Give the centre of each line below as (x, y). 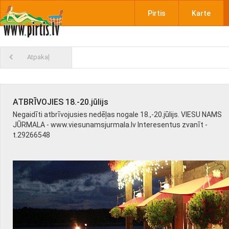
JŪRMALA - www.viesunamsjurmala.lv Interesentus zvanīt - (110, 125)
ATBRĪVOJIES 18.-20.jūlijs (61, 102)
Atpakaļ (38, 57)
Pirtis (156, 13)
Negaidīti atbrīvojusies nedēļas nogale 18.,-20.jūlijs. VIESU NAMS (117, 114)
